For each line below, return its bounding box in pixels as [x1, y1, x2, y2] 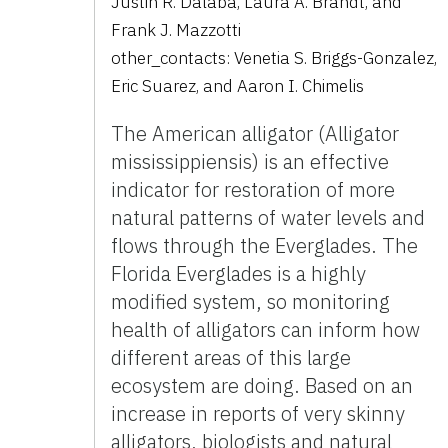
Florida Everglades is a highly [111, 259, 367, 287]
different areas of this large [111, 343, 352, 371]
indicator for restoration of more [111, 175, 396, 203]
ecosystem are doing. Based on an [111, 371, 414, 399]
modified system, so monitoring [111, 287, 391, 315]
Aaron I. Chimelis [237, 74, 365, 97]
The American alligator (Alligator [111, 119, 400, 147]
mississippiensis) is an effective [111, 147, 390, 175]
